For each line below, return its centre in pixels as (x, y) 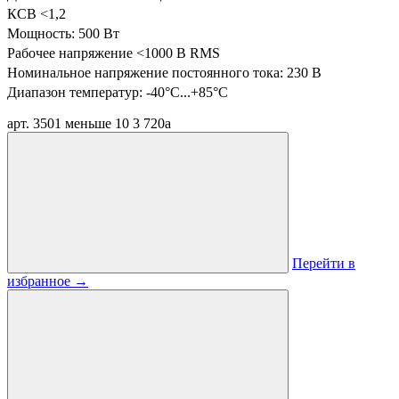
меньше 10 (97, 123)
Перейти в (324, 263)
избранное (41, 281)
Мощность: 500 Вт (63, 33)
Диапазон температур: (77, 92)
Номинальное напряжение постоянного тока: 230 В (164, 73)
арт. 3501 (34, 123)
